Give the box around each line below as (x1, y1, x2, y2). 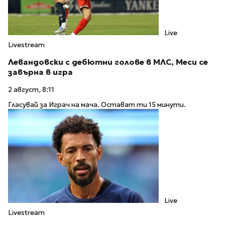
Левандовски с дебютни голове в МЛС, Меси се (8, 57, 208, 67)
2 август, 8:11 (8, 85, 54, 94)
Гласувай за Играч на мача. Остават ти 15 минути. (8, 100, 186, 109)
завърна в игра (8, 67, 73, 77)
